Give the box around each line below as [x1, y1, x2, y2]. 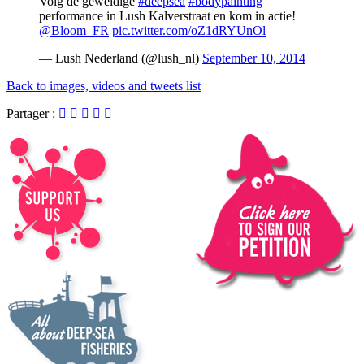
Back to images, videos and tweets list [6, 79, 201, 93]
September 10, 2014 [202, 51, 305, 66]
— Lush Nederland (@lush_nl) [39, 51, 202, 66]
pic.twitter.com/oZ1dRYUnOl [112, 24, 266, 38]
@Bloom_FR [39, 24, 109, 38]
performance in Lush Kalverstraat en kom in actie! [39, 9, 296, 24]
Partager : [6, 106, 58, 121]
